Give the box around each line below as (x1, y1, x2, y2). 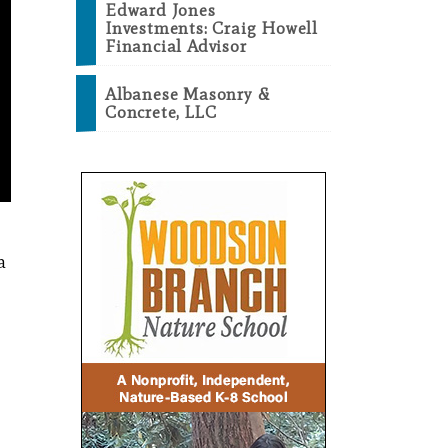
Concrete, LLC (105, 102, 217, 123)
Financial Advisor (105, 36, 247, 57)
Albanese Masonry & (105, 84, 270, 105)
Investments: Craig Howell (105, 18, 319, 39)
